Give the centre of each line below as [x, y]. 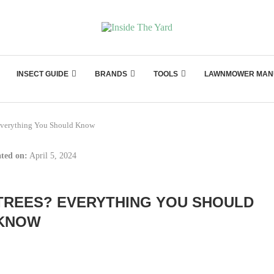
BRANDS [111, 74]
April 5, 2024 [52, 156]
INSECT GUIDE [43, 74]
